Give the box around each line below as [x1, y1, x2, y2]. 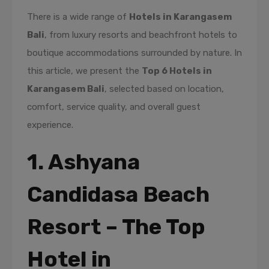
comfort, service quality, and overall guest [27, 101, 201, 112]
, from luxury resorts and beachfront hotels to [44, 29, 237, 40]
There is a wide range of [27, 11, 129, 22]
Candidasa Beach [27, 181, 210, 207]
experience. [27, 119, 73, 130]
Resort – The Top [27, 214, 205, 240]
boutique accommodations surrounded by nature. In [27, 47, 242, 58]
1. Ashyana [27, 149, 140, 175]
